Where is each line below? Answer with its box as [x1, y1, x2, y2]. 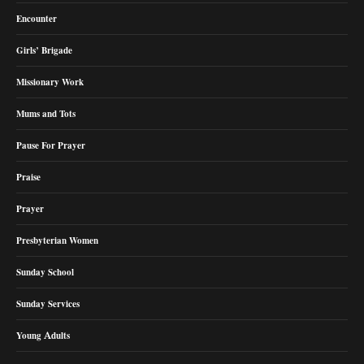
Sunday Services [16, 297, 80, 310]
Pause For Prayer [16, 139, 86, 151]
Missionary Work [16, 76, 84, 88]
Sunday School [16, 266, 75, 278]
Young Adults [16, 329, 71, 341]
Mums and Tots [16, 107, 76, 119]
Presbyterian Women [16, 234, 99, 246]
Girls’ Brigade [16, 44, 73, 56]
